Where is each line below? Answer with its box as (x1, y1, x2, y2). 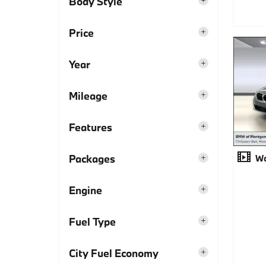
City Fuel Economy (69, 246, 159, 260)
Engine (69, 183, 102, 197)
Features (69, 120, 112, 134)
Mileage (69, 88, 107, 103)
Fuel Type (69, 214, 116, 229)
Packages (69, 151, 115, 166)
